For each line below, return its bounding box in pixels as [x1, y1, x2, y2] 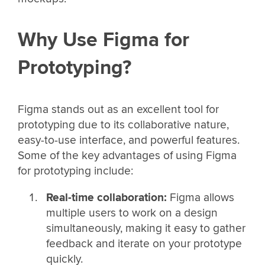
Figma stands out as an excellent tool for [18, 102, 219, 117]
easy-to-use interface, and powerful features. [18, 132, 240, 147]
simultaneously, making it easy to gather [46, 221, 245, 235]
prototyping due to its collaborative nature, [18, 117, 229, 132]
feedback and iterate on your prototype [46, 236, 242, 251]
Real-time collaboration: [46, 190, 167, 205]
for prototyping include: [18, 163, 133, 178]
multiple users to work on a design [46, 205, 218, 220]
